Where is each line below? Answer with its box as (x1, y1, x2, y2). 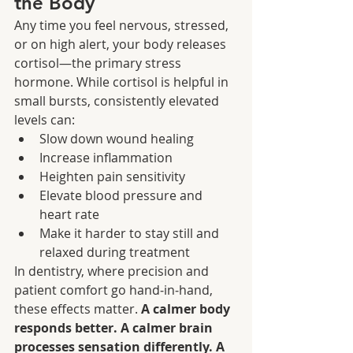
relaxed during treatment (39, 243, 190, 261)
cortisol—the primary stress (14, 54, 184, 72)
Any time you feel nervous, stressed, (14, 16, 232, 34)
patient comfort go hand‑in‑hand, (14, 281, 216, 299)
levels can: (14, 110, 75, 128)
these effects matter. (14, 299, 141, 318)
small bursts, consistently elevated (14, 91, 222, 110)
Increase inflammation (39, 148, 173, 166)
